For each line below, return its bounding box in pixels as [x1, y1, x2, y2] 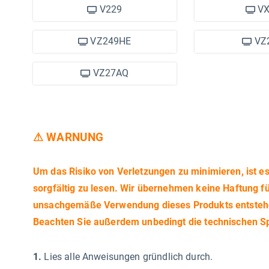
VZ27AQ [90, 67, 129, 79]
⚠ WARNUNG [33, 131, 104, 144]
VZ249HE [88, 35, 131, 47]
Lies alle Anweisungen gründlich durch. [44, 251, 213, 262]
